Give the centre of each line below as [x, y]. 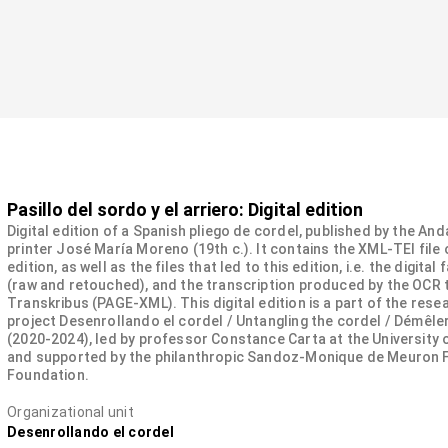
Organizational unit [70, 412]
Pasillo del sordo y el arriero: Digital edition [185, 209]
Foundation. [48, 375]
